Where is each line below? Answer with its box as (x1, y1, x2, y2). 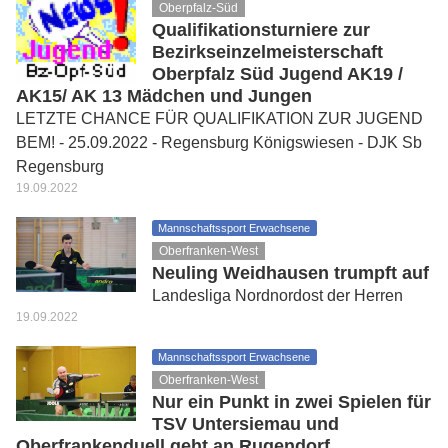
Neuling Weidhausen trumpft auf (152, 263, 429, 283)
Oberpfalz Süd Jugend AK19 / (152, 64, 403, 84)
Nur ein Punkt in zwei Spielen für (152, 392, 431, 412)
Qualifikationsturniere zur (152, 20, 370, 40)
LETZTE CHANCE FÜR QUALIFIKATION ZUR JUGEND (16, 110, 423, 127)
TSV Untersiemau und (152, 414, 339, 434)
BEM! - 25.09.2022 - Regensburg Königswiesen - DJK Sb (16, 134, 422, 151)
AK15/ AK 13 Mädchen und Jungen (16, 86, 312, 106)
